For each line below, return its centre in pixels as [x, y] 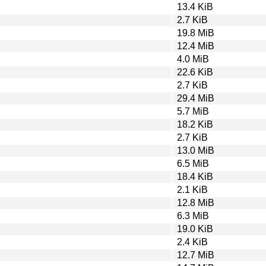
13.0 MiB [196, 150]
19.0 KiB [195, 229]
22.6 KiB [195, 72]
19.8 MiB [196, 33]
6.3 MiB [193, 216]
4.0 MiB [193, 59]
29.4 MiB [196, 98]
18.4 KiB [195, 176]
